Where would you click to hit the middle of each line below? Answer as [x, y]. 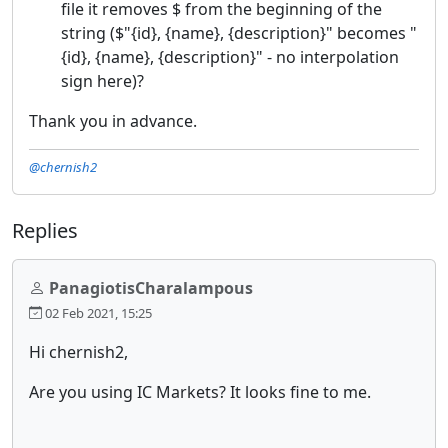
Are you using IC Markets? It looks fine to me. [200, 391]
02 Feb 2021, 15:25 [97, 312]
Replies [45, 230]
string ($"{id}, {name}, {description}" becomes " [239, 32]
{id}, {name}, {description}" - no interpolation [230, 56]
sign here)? [102, 80]
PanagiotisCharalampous [151, 287]
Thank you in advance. [113, 120]
